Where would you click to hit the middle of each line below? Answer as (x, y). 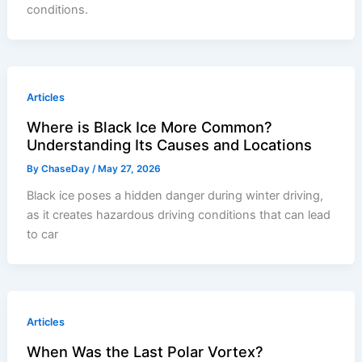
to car (43, 235)
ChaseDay (67, 169)
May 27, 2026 (130, 169)
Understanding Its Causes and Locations (170, 145)
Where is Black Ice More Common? (150, 127)
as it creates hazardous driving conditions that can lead (179, 215)
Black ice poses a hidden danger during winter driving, (175, 196)
